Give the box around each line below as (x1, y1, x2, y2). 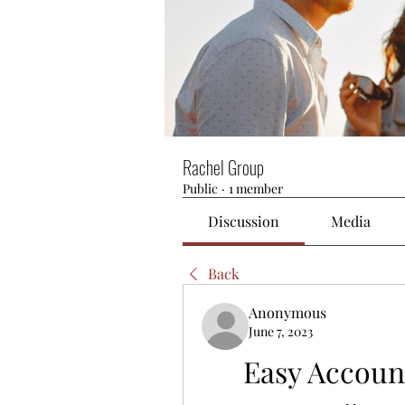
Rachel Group (183, 154, 264, 181)
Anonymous (249, 303, 326, 322)
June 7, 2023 (249, 323, 313, 340)
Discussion (208, 212, 280, 231)
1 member (229, 180, 283, 197)
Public (183, 180, 218, 197)
